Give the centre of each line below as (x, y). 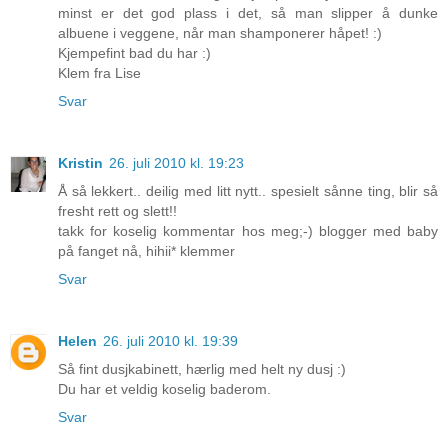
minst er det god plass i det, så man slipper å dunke (248, 13)
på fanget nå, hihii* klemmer (146, 251)
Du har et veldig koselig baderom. (164, 389)
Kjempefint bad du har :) (134, 53)
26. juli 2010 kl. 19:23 (176, 163)
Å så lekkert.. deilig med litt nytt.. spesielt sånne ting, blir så (248, 191)
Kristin (80, 163)
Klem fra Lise (99, 73)
